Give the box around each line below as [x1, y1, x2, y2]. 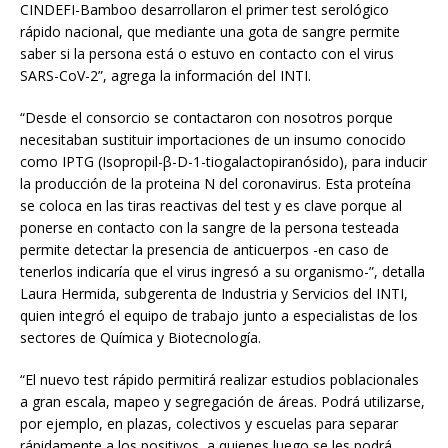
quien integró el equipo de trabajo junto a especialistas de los [20, 306, 418, 326]
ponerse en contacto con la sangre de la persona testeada [20, 218, 399, 238]
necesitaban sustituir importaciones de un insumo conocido [20, 130, 406, 150]
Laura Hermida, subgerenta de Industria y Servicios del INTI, [20, 284, 408, 304]
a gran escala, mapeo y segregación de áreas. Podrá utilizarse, [20, 392, 425, 412]
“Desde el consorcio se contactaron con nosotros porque [20, 108, 393, 128]
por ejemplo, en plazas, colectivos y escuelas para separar [20, 414, 398, 434]
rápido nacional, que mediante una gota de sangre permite [20, 22, 400, 42]
